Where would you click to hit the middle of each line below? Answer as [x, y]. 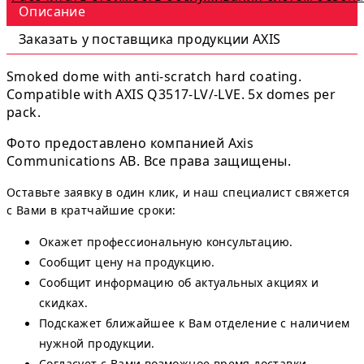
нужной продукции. [97, 343]
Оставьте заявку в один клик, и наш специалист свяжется [178, 192]
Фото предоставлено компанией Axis [130, 143]
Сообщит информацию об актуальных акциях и [179, 282]
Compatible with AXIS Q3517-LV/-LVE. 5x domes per [171, 94]
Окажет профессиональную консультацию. [166, 241]
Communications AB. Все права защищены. [149, 160]
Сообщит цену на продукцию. [127, 262]
